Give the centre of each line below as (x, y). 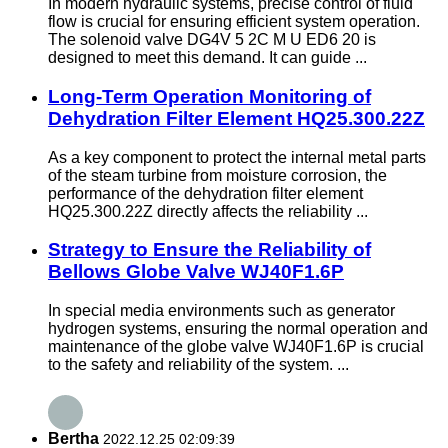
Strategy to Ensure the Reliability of (209, 250)
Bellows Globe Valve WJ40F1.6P (196, 272)
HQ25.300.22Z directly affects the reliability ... (208, 211)
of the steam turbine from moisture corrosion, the (217, 175)
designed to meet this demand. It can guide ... (207, 58)
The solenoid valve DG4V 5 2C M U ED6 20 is (212, 40)
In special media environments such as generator (221, 311)
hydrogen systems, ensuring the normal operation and (238, 329)
